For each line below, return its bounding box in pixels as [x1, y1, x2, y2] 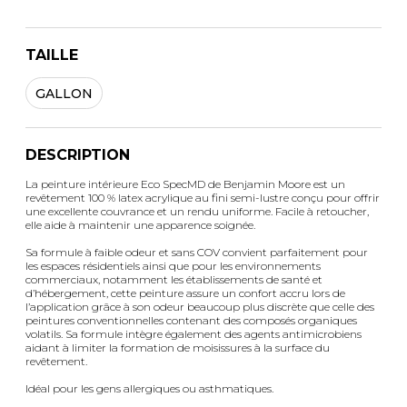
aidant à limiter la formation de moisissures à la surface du [25, 341, 330, 355]
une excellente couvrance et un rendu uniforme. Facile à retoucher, [25, 204, 369, 219]
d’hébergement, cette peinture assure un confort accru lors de [25, 286, 345, 301]
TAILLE [25, 46, 78, 65]
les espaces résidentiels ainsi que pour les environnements [25, 259, 321, 273]
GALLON [35, 84, 93, 102]
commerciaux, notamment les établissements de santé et [25, 273, 323, 287]
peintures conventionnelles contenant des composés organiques [25, 313, 357, 328]
